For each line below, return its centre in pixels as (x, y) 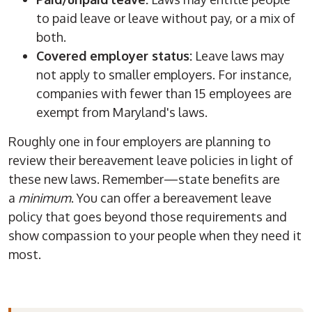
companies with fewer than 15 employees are (164, 94)
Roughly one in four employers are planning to (140, 142)
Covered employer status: (115, 56)
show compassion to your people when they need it (155, 236)
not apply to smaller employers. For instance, (164, 75)
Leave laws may (239, 56)
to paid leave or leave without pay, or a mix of (166, 18)
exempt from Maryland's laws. (122, 112)
